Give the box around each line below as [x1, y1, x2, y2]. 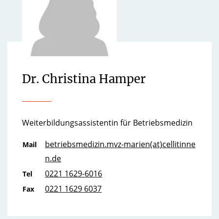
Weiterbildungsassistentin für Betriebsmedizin [22, 117, 193, 128]
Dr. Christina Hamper [22, 71, 146, 87]
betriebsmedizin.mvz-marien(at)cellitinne [45, 139, 196, 150]
